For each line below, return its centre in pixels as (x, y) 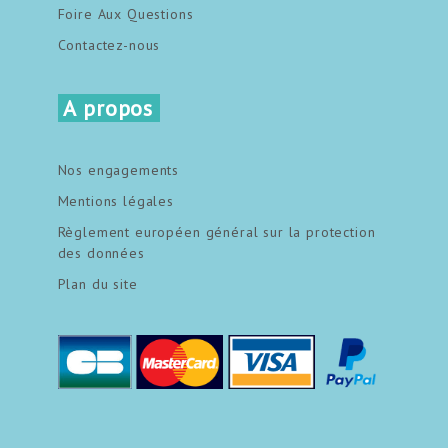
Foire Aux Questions (125, 13)
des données (101, 252)
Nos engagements (118, 169)
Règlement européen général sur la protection (216, 231)
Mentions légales (116, 200)
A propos (108, 107)
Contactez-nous (109, 44)
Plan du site (97, 283)
